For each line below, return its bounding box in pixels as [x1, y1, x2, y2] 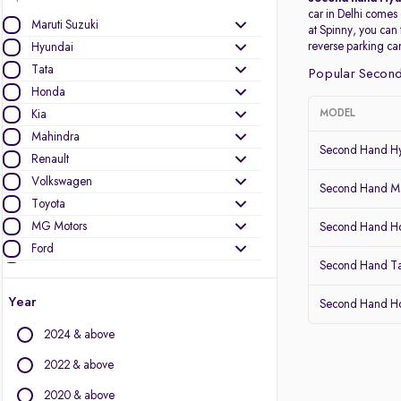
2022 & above [44, 359, 114, 371]
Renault [31, 153, 69, 166]
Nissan [31, 265, 65, 277]
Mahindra [31, 131, 80, 143]
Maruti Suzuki [31, 19, 98, 31]
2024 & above [44, 328, 115, 341]
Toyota [31, 198, 65, 210]
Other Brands [3, 347, 67, 360]
